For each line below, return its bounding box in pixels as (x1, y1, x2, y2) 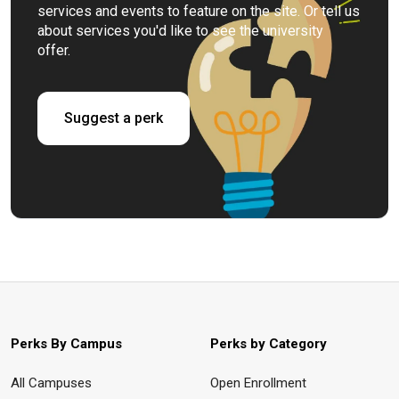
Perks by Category (210, 336, 327, 353)
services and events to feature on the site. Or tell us (37, 3, 360, 20)
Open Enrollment (210, 375, 306, 392)
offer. (37, 42, 74, 60)
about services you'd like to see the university (37, 22, 323, 40)
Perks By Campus (11, 336, 122, 353)
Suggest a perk (64, 110, 163, 127)
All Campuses (11, 375, 92, 392)
